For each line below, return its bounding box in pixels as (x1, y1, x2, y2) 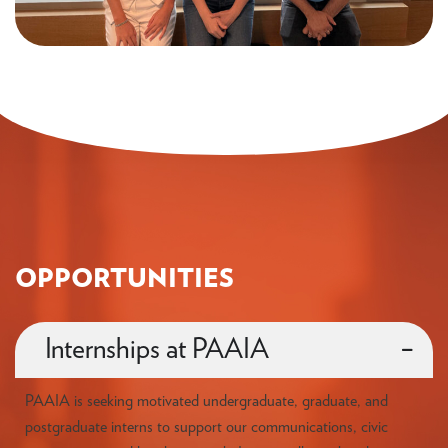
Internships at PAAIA (45, 335, 269, 364)
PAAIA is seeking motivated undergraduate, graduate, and (25, 392, 388, 409)
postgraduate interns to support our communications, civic (25, 418, 388, 435)
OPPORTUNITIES (15, 265, 234, 292)
